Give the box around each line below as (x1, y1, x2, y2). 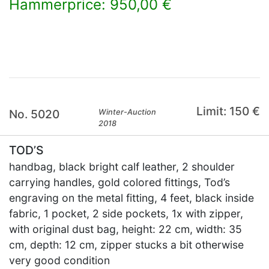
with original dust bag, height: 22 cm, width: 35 (9, 223, 242, 235)
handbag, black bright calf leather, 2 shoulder (9, 160, 235, 173)
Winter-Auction (98, 107, 157, 116)
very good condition (9, 254, 110, 267)
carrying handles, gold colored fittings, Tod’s (9, 176, 230, 189)
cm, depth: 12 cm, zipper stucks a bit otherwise (9, 238, 244, 251)
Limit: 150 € (196, 104, 260, 118)
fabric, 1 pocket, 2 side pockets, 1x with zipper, (9, 207, 243, 220)
